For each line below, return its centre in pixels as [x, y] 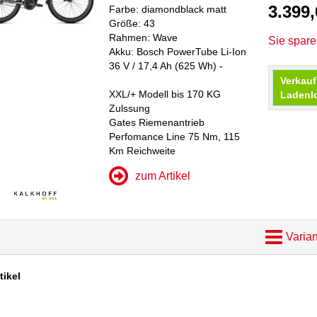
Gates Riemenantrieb [157, 122]
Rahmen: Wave [144, 38]
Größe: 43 [132, 23]
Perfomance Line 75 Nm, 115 [175, 137]
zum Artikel [163, 176]
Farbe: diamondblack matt [168, 9]
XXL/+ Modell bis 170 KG [165, 94]
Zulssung [130, 108]
